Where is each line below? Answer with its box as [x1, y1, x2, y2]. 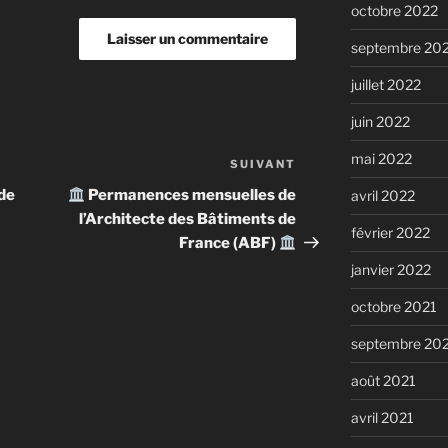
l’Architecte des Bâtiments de [79, 210, 297, 229]
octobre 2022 [350, 2, 438, 20]
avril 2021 [350, 409, 414, 427]
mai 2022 [350, 150, 412, 168]
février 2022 [350, 224, 430, 242]
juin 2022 [350, 113, 410, 131]
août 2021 [350, 372, 416, 390]
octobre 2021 [350, 298, 437, 316]
